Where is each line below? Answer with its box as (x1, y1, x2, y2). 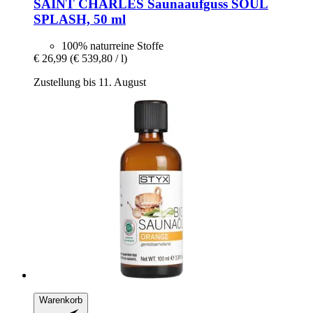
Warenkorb (39, 295, 82, 306)
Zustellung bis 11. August (34, 76, 146, 89)
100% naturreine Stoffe (61, 40, 163, 52)
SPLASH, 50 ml (34, 11, 126, 27)
